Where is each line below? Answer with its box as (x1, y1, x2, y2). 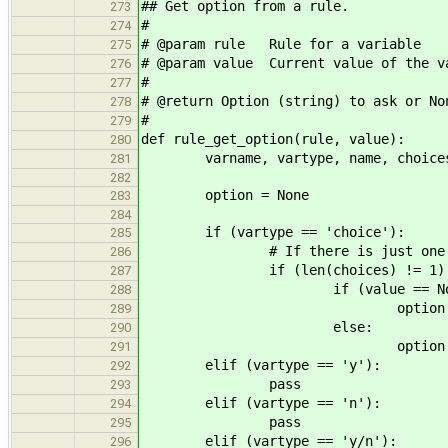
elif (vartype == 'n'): (141, 394, 381, 411)
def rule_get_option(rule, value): (141, 130, 405, 147)
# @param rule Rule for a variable (141, 35, 421, 52)
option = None (141, 186, 309, 203)
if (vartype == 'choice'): (141, 223, 405, 240)
